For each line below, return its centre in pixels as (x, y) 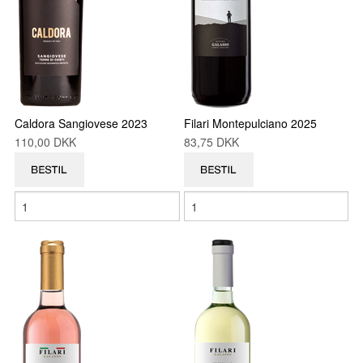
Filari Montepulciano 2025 (250, 123)
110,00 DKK (49, 142)
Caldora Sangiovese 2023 (81, 123)
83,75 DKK (215, 142)
